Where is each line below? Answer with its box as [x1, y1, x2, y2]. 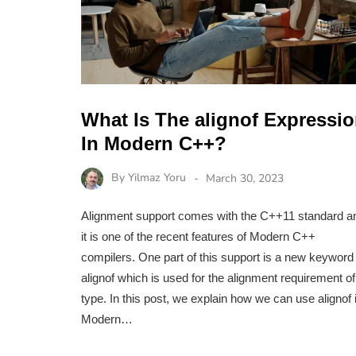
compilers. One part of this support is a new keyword [81, 250, 354, 265]
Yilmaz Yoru [128, 170, 186, 186]
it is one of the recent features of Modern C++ [81, 230, 315, 244]
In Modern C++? [81, 132, 226, 154]
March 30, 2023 [206, 170, 284, 186]
